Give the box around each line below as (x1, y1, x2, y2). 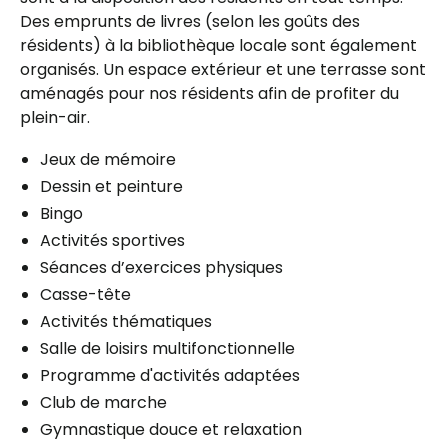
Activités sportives (40, 229, 185, 253)
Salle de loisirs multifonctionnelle (40, 337, 295, 361)
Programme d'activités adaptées (40, 364, 300, 388)
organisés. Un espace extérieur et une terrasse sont (20, 58, 426, 82)
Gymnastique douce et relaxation (40, 418, 302, 442)
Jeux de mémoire (40, 148, 176, 172)
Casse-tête (40, 283, 131, 307)
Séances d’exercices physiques (40, 256, 283, 280)
